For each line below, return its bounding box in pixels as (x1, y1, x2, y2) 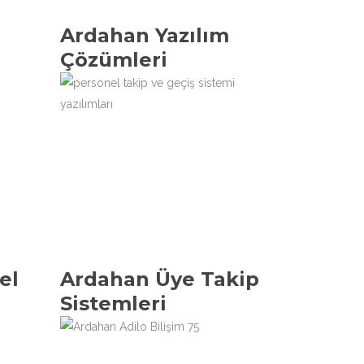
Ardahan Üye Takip (59, 267, 259, 291)
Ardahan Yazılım (59, 24, 229, 47)
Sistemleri (59, 292, 167, 315)
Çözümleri (59, 48, 167, 71)
